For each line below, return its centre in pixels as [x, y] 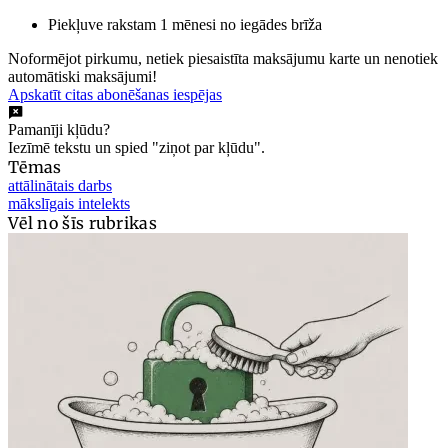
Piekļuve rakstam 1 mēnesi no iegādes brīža [185, 24]
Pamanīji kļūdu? [59, 129]
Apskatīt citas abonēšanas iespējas [115, 94]
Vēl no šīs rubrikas [83, 222]
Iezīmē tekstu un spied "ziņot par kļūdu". [136, 147]
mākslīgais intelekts [69, 203]
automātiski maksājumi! [82, 76]
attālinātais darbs [60, 185]
